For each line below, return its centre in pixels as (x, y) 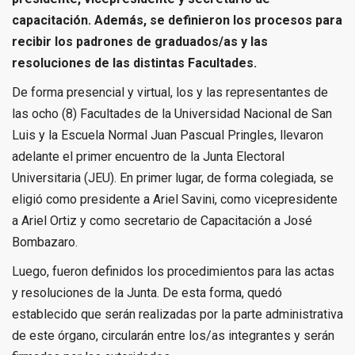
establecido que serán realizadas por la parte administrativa (177, 314)
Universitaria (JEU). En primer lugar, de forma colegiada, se (173, 177)
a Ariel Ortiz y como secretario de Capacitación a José (162, 220)
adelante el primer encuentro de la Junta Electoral (148, 156)
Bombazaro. (45, 242)
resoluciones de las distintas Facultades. (134, 63)
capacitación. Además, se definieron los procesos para (177, 20)
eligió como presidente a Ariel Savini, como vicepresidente (175, 199)
